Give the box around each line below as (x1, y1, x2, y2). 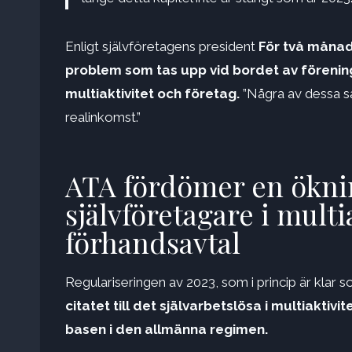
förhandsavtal (65, 223, 240, 262)
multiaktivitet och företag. (65, 86, 243, 102)
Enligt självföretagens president (65, 38, 258, 55)
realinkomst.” (65, 109, 141, 126)
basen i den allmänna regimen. (65, 321, 268, 338)
